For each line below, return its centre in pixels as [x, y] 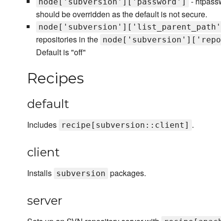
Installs [40, 173]
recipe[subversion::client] [125, 125]
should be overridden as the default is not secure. [121, 14]
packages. [127, 173]
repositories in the [68, 39]
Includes [43, 125]
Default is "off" [61, 52]
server [45, 201]
